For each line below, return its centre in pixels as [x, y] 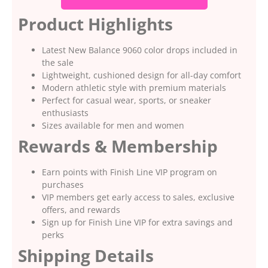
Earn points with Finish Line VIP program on [130, 172]
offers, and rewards [81, 210]
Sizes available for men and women [113, 126]
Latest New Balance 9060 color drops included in [140, 50]
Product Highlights [95, 24]
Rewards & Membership [118, 146]
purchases [63, 185]
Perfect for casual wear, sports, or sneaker [127, 100]
